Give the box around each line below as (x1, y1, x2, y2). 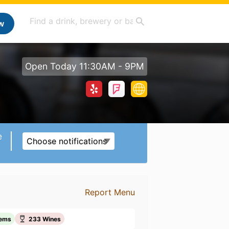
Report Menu (84, 187, 135, 197)
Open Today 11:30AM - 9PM (25, 61, 144, 72)
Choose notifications (27, 136, 107, 146)
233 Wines (29, 215, 61, 223)
